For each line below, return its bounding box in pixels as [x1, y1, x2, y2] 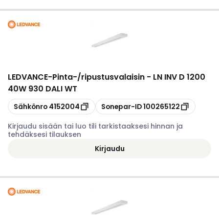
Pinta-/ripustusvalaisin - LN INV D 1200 [52, 71, 205, 83]
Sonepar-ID [101, 101, 142, 111]
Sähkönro [14, 101, 47, 111]
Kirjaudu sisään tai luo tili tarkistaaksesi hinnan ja [8, 121, 183, 131]
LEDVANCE [8, 71, 48, 83]
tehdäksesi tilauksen [8, 130, 81, 139]
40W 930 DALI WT [8, 83, 77, 94]
